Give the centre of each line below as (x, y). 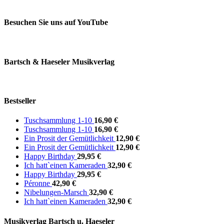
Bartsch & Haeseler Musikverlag (59, 61)
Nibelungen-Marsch (56, 192)
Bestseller (20, 101)
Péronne (38, 183)
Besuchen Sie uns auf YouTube (56, 22)
